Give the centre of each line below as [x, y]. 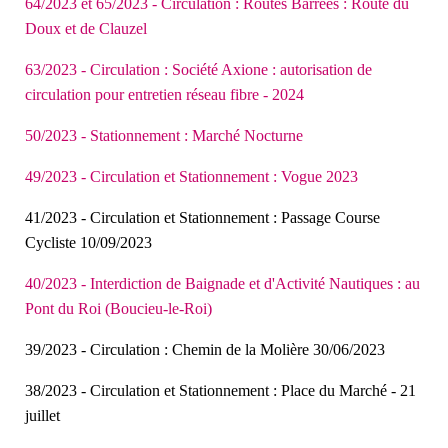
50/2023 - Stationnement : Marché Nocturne [164, 135]
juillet [42, 415]
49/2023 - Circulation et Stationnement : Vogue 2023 [191, 176]
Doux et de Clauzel [86, 28]
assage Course [335, 217]
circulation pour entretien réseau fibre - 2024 [164, 94]
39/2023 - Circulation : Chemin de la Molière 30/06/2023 [205, 349]
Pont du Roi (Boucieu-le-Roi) [118, 308]
